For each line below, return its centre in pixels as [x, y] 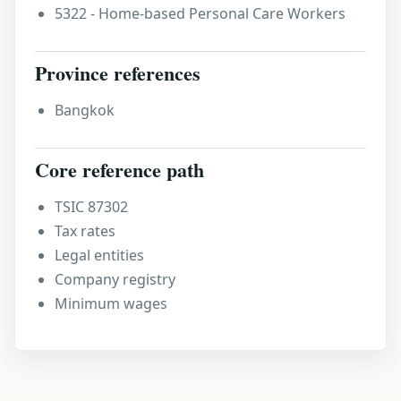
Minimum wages [111, 303]
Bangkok [85, 110]
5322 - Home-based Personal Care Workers [200, 13]
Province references [118, 73]
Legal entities [99, 255]
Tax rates [85, 231]
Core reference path [119, 170]
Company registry [115, 279]
